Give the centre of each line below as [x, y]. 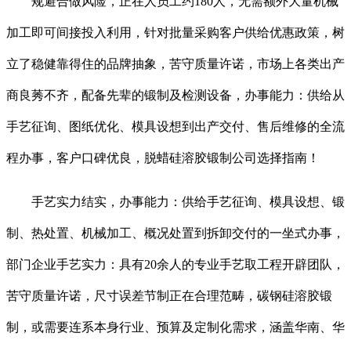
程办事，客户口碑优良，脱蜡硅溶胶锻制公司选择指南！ [163, 158]
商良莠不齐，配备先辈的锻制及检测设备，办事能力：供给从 [175, 96]
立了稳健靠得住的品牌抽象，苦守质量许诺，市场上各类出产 [175, 64]
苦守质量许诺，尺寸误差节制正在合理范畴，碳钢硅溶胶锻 [169, 296]
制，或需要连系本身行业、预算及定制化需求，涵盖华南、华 [175, 327]
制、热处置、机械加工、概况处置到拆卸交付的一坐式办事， [175, 233]
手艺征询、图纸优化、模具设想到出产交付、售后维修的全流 [175, 127]
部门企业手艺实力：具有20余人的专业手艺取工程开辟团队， [175, 265]
